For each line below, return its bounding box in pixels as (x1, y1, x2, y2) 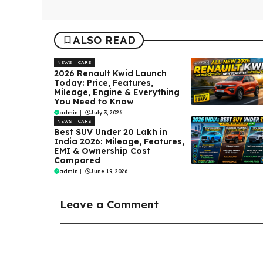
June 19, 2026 (90, 167, 127, 174)
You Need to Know (54, 96, 134, 107)
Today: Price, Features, (54, 77, 153, 88)
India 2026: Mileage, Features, (54, 136, 184, 147)
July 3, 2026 (90, 109, 122, 116)
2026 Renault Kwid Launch (54, 68, 167, 79)
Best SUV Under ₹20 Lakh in (54, 126, 167, 137)
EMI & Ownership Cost (54, 145, 150, 156)
